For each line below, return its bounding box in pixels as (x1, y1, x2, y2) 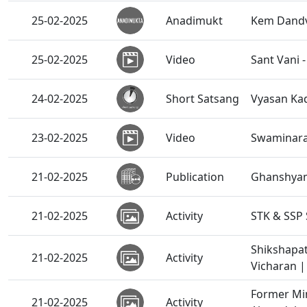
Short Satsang (166, 91, 239, 106)
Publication (166, 169, 224, 184)
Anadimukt (166, 13, 223, 28)
